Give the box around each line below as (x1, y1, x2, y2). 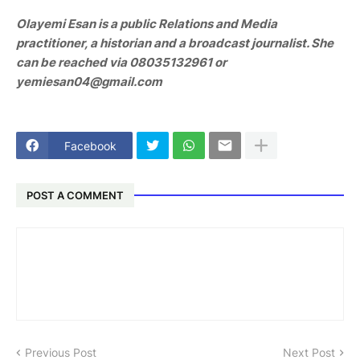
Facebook (64, 138, 117, 153)
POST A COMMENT (27, 188, 124, 202)
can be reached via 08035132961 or (16, 55, 227, 70)
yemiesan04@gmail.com (16, 74, 162, 89)
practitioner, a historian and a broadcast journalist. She (16, 35, 333, 51)
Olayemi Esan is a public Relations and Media (16, 16, 277, 31)
